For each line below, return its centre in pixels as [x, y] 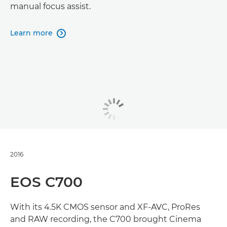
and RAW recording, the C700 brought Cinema [106, 219]
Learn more [31, 33]
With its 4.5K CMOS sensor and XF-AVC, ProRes [105, 207]
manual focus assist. [50, 6]
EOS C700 [46, 182]
